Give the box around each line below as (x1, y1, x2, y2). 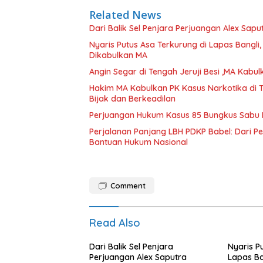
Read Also (89, 215, 140, 230)
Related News (89, 7, 161, 22)
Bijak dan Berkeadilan (89, 93, 176, 104)
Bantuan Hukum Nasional (89, 136, 188, 147)
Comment (110, 180, 146, 190)
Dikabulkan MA (89, 49, 147, 60)
